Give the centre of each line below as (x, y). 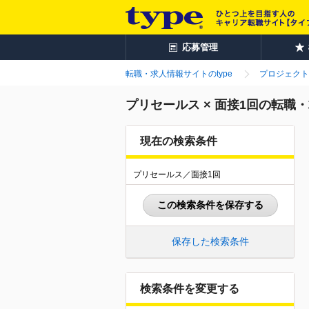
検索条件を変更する (190, 289)
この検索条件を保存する (210, 205)
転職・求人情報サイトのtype (179, 74)
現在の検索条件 (179, 141)
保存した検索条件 (210, 241)
